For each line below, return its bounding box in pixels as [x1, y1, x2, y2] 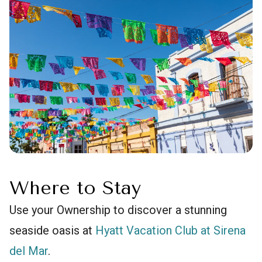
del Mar [9, 243, 48, 258]
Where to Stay [9, 177, 141, 199]
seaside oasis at [9, 223, 95, 237]
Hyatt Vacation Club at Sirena [95, 223, 246, 237]
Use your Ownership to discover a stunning [9, 202, 227, 217]
